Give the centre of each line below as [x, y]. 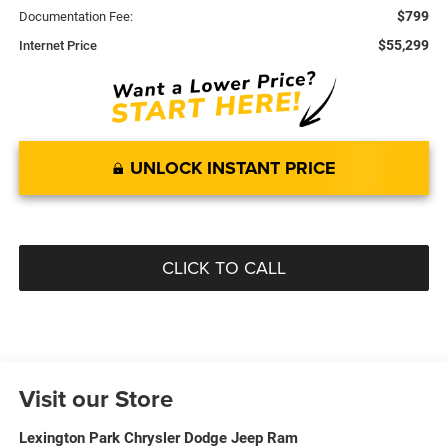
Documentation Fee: [75, 17]
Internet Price [57, 46]
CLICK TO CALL [224, 268]
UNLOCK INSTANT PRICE [232, 168]
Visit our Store [95, 398]
